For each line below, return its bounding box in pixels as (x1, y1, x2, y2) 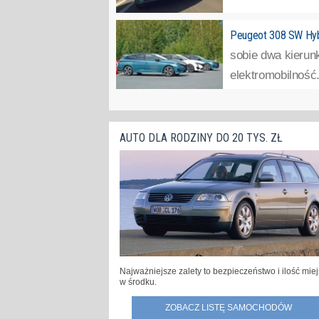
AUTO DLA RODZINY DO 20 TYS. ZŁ (120, 130, 283, 145)
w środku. (120, 276, 157, 287)
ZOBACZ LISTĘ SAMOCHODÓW (164, 302, 292, 313)
